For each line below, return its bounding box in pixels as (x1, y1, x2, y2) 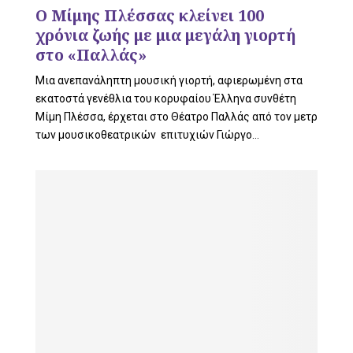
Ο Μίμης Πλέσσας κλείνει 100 (35, 4, 264, 26)
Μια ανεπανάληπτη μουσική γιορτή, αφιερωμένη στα (35, 73, 303, 87)
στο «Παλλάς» (35, 43, 147, 65)
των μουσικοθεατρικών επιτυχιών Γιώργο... (35, 128, 259, 141)
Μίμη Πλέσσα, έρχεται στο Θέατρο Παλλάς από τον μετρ (35, 110, 318, 123)
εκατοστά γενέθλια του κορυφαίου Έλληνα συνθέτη (35, 91, 296, 105)
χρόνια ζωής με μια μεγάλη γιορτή (35, 24, 295, 46)
